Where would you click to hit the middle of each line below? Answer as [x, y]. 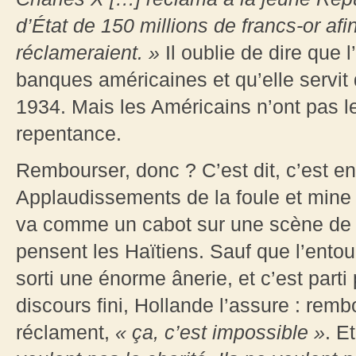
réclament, [66, 333]
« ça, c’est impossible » [220, 333]
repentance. [69, 134]
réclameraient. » [88, 53]
